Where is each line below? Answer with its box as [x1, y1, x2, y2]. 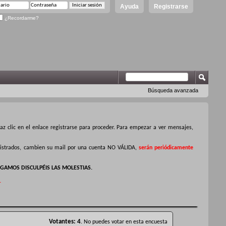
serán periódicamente [138, 145, 194, 151]
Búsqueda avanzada [148, 87, 198, 93]
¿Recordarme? [3, 15, 39, 21]
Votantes [49, 218, 74, 225]
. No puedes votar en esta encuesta [81, 218, 167, 225]
